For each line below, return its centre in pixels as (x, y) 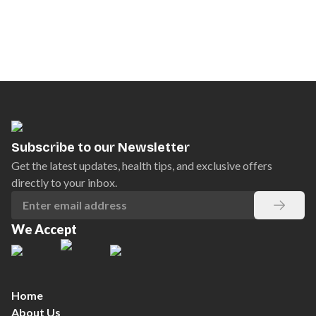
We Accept (44, 229)
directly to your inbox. (64, 182)
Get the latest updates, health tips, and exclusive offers (142, 165)
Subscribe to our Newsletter (101, 147)
